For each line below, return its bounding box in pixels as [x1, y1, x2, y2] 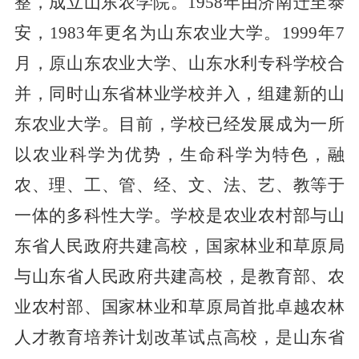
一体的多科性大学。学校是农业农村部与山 [14, 205, 345, 225]
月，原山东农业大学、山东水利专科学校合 [14, 53, 345, 73]
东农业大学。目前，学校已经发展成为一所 [14, 114, 345, 134]
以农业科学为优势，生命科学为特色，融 [14, 144, 345, 164]
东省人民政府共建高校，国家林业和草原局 [14, 236, 345, 256]
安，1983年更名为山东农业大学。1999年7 [14, 22, 345, 42]
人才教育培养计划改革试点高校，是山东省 [14, 327, 345, 347]
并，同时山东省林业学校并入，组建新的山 [14, 83, 345, 103]
